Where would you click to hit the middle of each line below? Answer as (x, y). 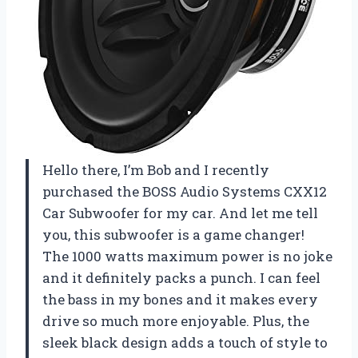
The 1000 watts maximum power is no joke (187, 256)
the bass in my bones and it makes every (180, 299)
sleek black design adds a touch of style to (185, 342)
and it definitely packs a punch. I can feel (181, 277)
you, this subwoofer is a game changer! (173, 234)
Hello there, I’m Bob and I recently (156, 169)
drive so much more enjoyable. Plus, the (176, 320)
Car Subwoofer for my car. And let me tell (180, 213)
